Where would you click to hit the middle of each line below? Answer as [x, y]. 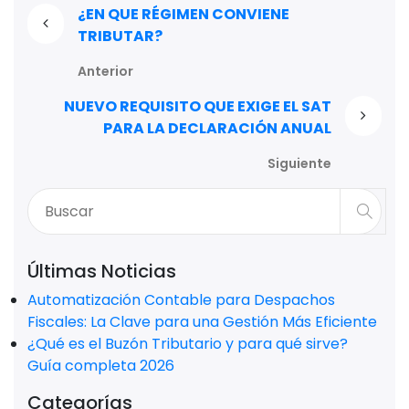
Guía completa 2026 [101, 366]
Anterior [105, 72]
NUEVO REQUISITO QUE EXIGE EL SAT [198, 107]
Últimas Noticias [102, 272]
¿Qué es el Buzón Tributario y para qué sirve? [188, 344]
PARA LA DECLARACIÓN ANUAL [218, 129]
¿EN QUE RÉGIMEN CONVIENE [183, 15]
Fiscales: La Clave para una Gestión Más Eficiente [202, 322]
